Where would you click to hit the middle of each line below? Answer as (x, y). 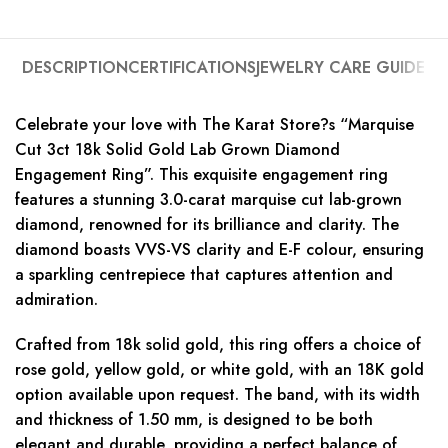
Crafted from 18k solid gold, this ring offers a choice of (218, 344)
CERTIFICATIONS (192, 67)
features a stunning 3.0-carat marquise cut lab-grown (208, 199)
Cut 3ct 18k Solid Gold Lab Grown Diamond (177, 149)
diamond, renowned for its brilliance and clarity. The (207, 224)
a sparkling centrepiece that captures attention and (204, 274)
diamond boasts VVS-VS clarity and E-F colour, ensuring (219, 249)
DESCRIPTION (75, 67)
